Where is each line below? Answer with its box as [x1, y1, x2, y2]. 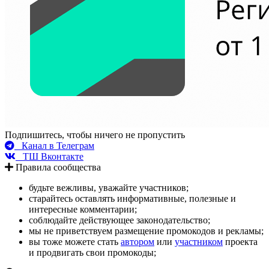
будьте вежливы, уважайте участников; [29, 183, 189, 193]
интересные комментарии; [29, 204, 137, 215]
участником [175, 237, 223, 247]
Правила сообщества [13, 162, 101, 173]
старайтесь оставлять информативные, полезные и [29, 193, 236, 204]
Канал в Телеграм [14, 141, 94, 151]
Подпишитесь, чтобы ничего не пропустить [5, 130, 185, 141]
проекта [223, 237, 258, 247]
